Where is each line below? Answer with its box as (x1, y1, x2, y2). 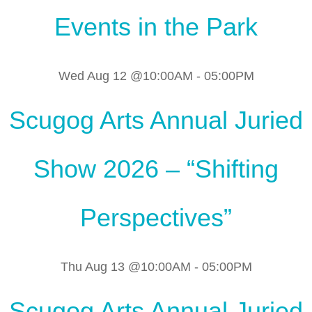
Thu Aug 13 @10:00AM (60, 259, 191, 274)
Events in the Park (54, 12, 258, 41)
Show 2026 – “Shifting (33, 154, 279, 183)
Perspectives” (80, 203, 232, 232)
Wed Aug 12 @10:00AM (58, 68, 193, 83)
